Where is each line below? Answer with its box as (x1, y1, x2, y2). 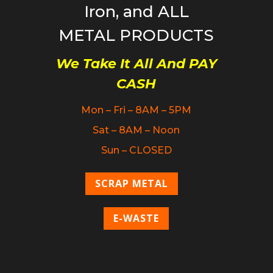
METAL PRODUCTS (58, 26, 214, 46)
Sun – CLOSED (101, 144, 172, 157)
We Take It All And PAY (55, 55, 217, 73)
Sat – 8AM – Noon (93, 124, 180, 136)
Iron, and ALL (83, 2, 189, 22)
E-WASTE (113, 211, 160, 225)
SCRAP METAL (95, 177, 169, 191)
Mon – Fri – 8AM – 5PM (81, 104, 192, 116)
